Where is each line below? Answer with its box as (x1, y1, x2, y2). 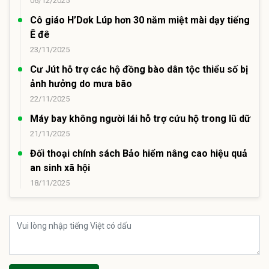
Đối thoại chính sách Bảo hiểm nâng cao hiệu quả (30, 147, 247, 159)
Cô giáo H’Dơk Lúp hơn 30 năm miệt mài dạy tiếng (30, 14, 250, 26)
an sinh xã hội (30, 162, 90, 174)
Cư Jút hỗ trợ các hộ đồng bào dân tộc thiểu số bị (30, 63, 248, 75)
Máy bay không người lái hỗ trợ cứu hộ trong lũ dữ (30, 112, 250, 124)
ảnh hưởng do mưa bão (30, 77, 132, 89)
